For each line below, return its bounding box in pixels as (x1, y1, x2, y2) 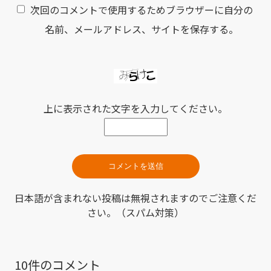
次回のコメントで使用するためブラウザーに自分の (30, 2, 253, 18)
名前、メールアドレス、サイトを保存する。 (45, 22, 238, 37)
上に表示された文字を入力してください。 (44, 101, 227, 116)
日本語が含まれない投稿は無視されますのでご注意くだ (15, 191, 256, 206)
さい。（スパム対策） (87, 205, 184, 220)
